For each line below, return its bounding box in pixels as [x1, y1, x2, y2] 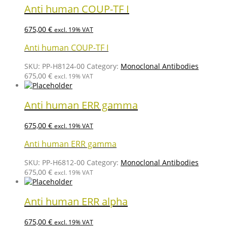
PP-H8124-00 [42, 61, 85, 71]
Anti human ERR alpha [24, 195, 128, 209]
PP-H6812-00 [42, 157, 85, 167]
